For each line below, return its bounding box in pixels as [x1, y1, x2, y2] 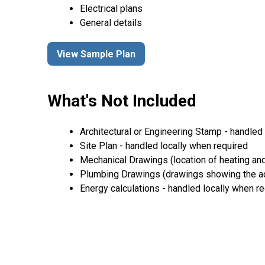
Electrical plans [80, 3, 143, 15]
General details [80, 17, 142, 29]
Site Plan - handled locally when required [80, 140, 248, 151]
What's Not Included [47, 91, 196, 111]
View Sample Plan [57, 48, 135, 60]
